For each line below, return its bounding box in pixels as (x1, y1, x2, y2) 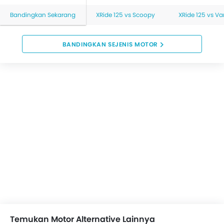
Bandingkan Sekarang (10, 10, 75, 19)
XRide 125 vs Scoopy (96, 10, 155, 19)
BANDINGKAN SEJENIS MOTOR (62, 40, 158, 49)
